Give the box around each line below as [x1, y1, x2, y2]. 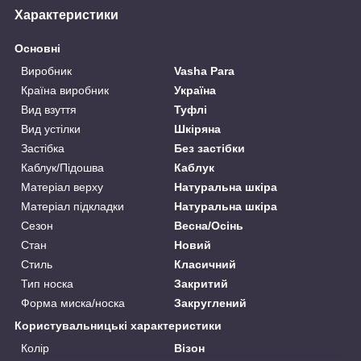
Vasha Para [174, 64, 235, 78]
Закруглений [174, 297, 247, 310]
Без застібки [174, 142, 246, 156]
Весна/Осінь [174, 219, 244, 233]
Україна [174, 84, 217, 98]
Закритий [174, 277, 229, 291]
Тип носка [21, 277, 73, 291]
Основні [15, 42, 60, 56]
